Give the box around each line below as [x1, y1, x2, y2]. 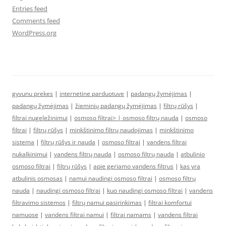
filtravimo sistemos [12, 198, 66, 207]
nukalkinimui [12, 150, 47, 159]
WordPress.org [12, 28, 56, 38]
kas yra [180, 162, 200, 171]
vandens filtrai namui [45, 210, 104, 219]
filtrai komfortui [148, 198, 192, 207]
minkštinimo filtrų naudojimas [70, 126, 153, 135]
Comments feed [12, 16, 60, 26]
